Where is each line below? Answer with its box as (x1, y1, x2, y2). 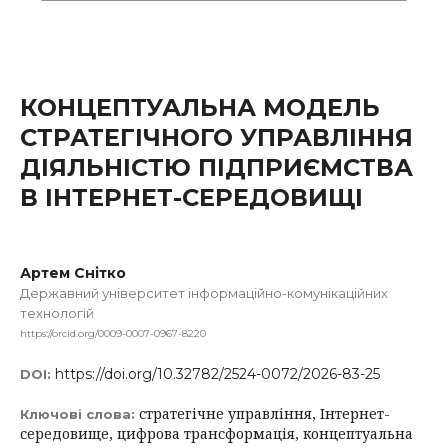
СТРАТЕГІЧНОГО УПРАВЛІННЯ (20, 123, 413, 152)
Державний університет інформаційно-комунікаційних (20, 285, 388, 301)
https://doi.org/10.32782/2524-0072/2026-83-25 (55, 364, 380, 383)
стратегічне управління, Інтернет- (139, 403, 390, 423)
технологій (20, 305, 94, 321)
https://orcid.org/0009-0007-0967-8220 (20, 326, 206, 340)
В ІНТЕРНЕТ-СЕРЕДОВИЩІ (20, 183, 363, 212)
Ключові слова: (20, 405, 139, 422)
